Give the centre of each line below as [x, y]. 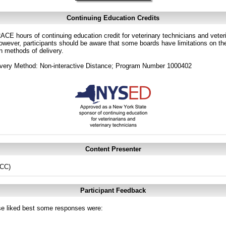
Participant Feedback [113, 190]
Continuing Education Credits [113, 18]
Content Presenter [113, 149]
